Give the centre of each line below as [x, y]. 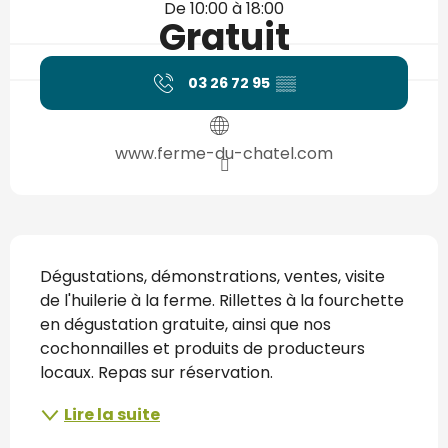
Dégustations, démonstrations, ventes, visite [212, 276]
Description [70, 248]
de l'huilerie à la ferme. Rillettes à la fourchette [222, 300]
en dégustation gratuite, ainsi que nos [185, 324]
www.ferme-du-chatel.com [224, 153]
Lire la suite [112, 414]
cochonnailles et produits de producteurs [202, 348]
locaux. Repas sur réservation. [156, 372]
